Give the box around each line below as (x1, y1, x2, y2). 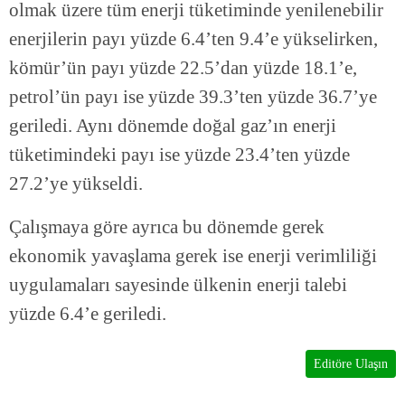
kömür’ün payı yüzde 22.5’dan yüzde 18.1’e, (9, 57, 357, 80)
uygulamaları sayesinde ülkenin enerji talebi (9, 274, 347, 297)
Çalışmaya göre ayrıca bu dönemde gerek (9, 216, 325, 239)
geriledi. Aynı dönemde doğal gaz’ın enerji (9, 115, 336, 137)
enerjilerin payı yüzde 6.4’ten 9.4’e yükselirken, (9, 28, 378, 51)
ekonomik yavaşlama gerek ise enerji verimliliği (9, 245, 377, 268)
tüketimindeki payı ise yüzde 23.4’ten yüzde (9, 144, 350, 166)
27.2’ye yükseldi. (9, 173, 143, 195)
